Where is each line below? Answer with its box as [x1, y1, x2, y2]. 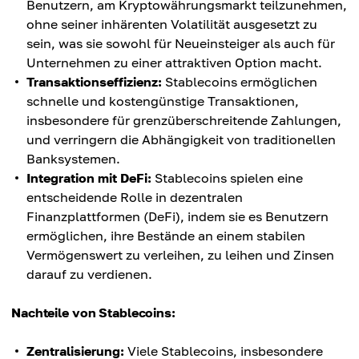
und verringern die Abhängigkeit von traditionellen [26, 131, 336, 148]
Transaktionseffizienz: [26, 74, 162, 91]
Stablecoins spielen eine [151, 170, 303, 187]
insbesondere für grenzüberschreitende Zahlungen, [26, 112, 341, 129]
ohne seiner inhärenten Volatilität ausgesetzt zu [26, 16, 317, 33]
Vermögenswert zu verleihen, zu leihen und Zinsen [26, 247, 334, 264]
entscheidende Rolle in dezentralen [26, 189, 243, 206]
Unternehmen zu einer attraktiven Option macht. [26, 54, 322, 71]
